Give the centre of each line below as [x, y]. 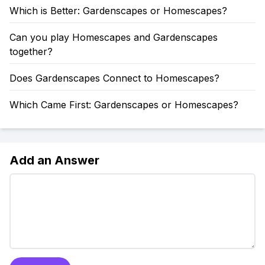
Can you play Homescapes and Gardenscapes [114, 37]
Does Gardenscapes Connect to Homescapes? [114, 78]
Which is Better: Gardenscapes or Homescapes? [118, 11]
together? [31, 51]
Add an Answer [54, 160]
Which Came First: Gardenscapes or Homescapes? [124, 105]
